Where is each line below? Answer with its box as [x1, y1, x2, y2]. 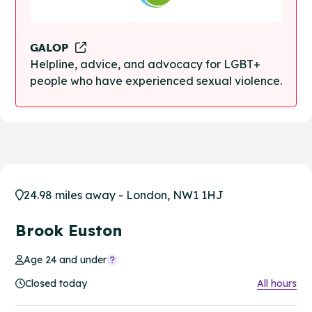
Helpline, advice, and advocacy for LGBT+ [30, 56, 260, 71]
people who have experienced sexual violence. [30, 73, 282, 88]
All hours [257, 276, 297, 290]
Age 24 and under [24, 253, 107, 266]
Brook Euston [15, 220, 122, 240]
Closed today [25, 276, 87, 290]
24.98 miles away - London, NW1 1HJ [24, 187, 224, 202]
